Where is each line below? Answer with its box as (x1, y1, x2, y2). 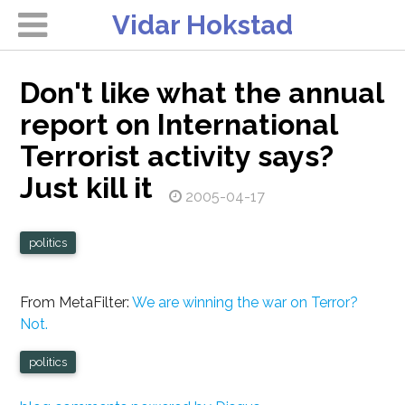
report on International (20, 108, 338, 142)
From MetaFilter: (20, 293, 133, 311)
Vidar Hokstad (112, 9, 293, 41)
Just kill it (20, 171, 154, 205)
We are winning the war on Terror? (132, 293, 359, 311)
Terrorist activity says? (20, 139, 334, 174)
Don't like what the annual (20, 76, 384, 110)
